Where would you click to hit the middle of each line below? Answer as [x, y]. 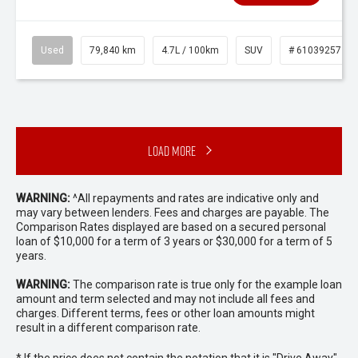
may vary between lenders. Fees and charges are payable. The [173, 213]
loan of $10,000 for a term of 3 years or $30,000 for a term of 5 [174, 241]
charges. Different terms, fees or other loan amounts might [165, 313]
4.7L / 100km [190, 50]
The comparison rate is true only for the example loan [206, 284]
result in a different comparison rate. [108, 328]
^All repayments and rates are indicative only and [195, 198]
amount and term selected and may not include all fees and [165, 299]
